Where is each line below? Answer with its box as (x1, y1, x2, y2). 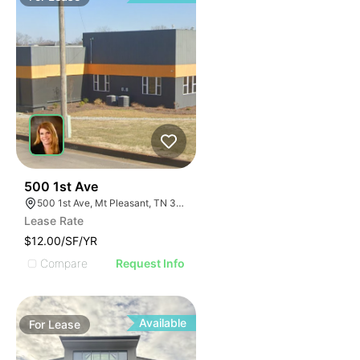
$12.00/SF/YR (24, 234, 97, 247)
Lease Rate (24, 214, 84, 227)
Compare (40, 256, 88, 270)
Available (139, 316, 187, 329)
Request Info (116, 256, 186, 270)
